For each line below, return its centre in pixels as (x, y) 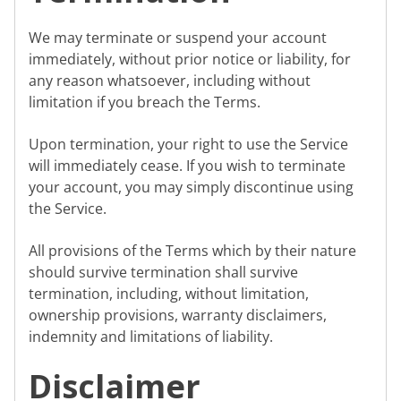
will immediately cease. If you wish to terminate (187, 166)
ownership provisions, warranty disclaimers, (178, 315)
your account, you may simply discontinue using (191, 188)
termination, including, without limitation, (169, 293)
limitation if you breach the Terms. (145, 102)
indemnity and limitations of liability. (151, 336)
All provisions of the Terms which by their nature (192, 250)
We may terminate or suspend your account (178, 38)
